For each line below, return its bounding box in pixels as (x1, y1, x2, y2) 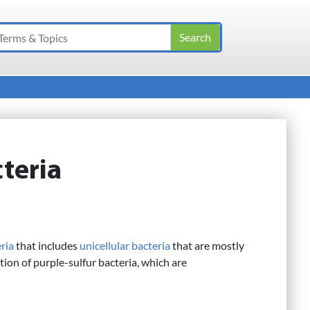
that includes (14, 239, 80, 253)
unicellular (80, 239, 129, 253)
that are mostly (170, 239, 244, 253)
